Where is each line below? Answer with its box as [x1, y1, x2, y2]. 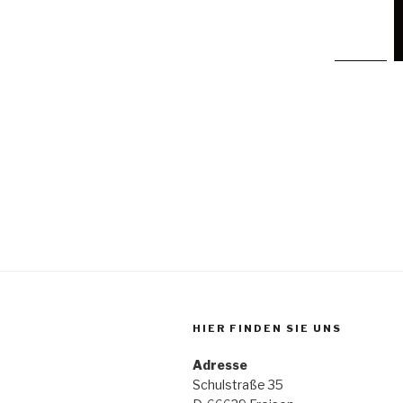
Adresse [193, 356, 247, 372]
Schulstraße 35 [193, 376, 283, 392]
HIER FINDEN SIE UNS [193, 321, 342, 335]
